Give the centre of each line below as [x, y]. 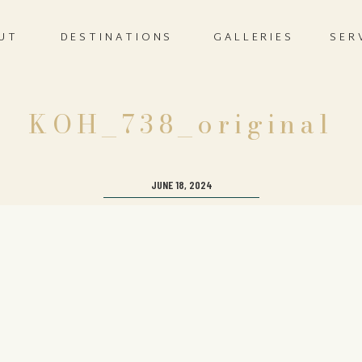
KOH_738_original [181, 124]
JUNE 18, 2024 [181, 185]
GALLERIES [254, 38]
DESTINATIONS [117, 38]
